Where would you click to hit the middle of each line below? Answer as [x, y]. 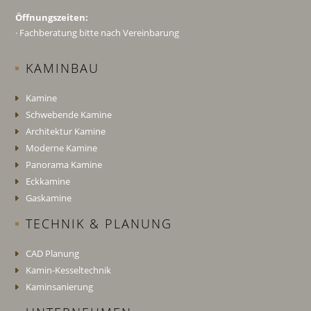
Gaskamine [49, 198]
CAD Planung [53, 253]
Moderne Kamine [62, 148]
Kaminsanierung [60, 287]
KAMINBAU [63, 68]
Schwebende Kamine [69, 115]
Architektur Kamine [66, 131]
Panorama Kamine [64, 165]
